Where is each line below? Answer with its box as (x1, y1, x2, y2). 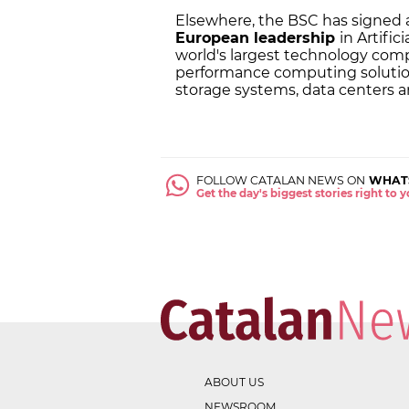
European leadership (175, 28, 340, 47)
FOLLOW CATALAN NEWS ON (196, 173, 366, 188)
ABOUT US (204, 375, 264, 390)
